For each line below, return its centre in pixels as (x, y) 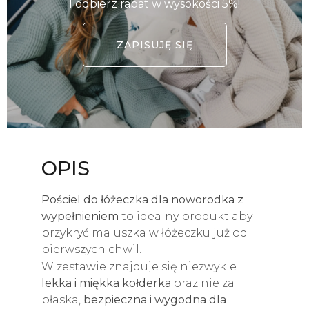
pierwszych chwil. (91, 249)
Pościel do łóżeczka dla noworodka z (142, 199)
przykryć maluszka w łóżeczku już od (144, 232)
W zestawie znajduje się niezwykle (139, 266)
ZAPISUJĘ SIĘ (154, 44)
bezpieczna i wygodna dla (155, 299)
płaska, (62, 299)
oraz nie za (203, 283)
